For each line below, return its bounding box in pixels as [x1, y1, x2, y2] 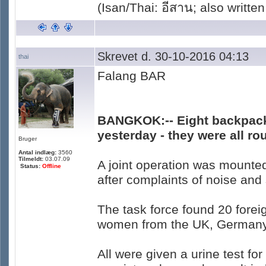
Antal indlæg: [18, 149, 56, 156]
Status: [20, 163, 42, 169]
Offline [42, 163, 61, 169]
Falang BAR [97, 69, 166, 83]
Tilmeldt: [18, 156, 43, 162]
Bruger [18, 135, 37, 142]
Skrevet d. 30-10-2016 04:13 [97, 50, 249, 63]
